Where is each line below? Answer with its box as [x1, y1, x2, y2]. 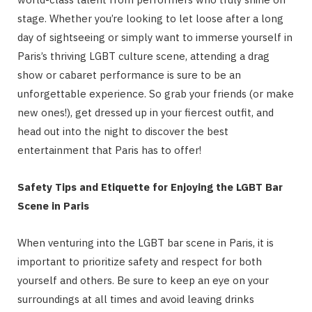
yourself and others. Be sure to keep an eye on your [17, 274, 269, 288]
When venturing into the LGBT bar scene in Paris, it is [17, 236, 274, 250]
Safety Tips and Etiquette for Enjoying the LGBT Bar [17, 180, 283, 194]
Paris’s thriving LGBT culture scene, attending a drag [17, 49, 270, 63]
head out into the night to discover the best [17, 125, 228, 139]
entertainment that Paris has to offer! [17, 143, 201, 157]
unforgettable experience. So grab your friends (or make [17, 87, 294, 101]
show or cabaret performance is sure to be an [17, 68, 241, 82]
